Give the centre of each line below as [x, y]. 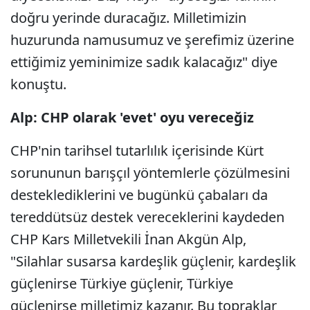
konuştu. [38, 84]
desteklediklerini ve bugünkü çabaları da [139, 195]
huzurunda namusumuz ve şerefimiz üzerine [152, 40]
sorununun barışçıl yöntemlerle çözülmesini [150, 173]
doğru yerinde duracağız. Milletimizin [128, 18]
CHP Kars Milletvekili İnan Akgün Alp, [128, 239]
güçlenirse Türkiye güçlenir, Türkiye [122, 283]
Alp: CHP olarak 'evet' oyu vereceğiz [132, 117]
